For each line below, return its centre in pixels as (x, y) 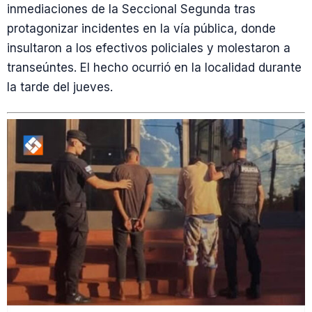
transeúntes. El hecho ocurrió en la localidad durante (154, 68)
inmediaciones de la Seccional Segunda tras (131, 9)
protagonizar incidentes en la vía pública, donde (141, 29)
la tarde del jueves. (60, 87)
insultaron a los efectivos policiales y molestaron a (149, 48)
